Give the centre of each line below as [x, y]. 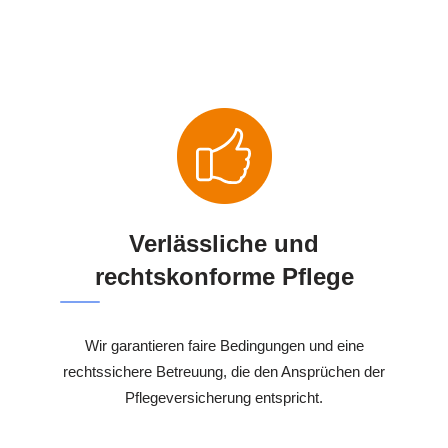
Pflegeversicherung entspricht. [224, 398]
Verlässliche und [224, 244]
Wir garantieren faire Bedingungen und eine [224, 346]
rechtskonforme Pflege [224, 277]
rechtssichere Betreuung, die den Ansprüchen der [224, 372]
